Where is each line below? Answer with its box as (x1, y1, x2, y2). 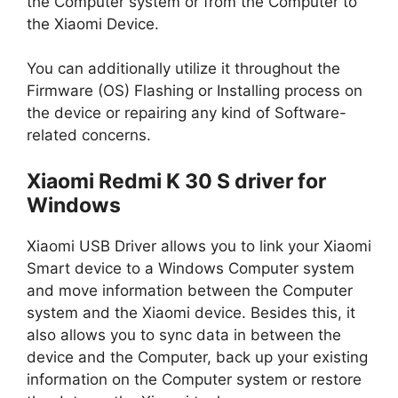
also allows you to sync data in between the (27, 325, 341, 344)
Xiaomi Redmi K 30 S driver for (27, 168, 326, 194)
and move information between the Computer (27, 281, 353, 299)
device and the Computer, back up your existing (27, 347, 368, 366)
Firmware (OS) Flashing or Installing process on (27, 82, 362, 99)
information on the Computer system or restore (27, 370, 362, 388)
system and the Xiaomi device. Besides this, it (27, 303, 355, 322)
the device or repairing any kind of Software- (27, 104, 346, 122)
